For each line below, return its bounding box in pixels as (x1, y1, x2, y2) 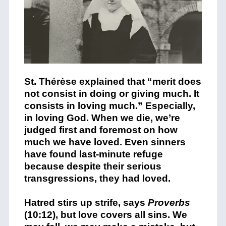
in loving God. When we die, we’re (24, 112, 180, 124)
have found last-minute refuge (24, 149, 163, 160)
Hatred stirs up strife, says (24, 197, 148, 208)
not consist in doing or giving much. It (24, 88, 199, 99)
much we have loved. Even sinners (24, 137, 186, 148)
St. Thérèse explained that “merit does (24, 76, 201, 87)
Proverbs (147, 197, 190, 208)
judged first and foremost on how (24, 125, 178, 136)
